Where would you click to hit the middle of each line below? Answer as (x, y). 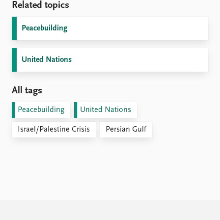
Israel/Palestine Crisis (54, 129)
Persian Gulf (126, 129)
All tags (27, 91)
